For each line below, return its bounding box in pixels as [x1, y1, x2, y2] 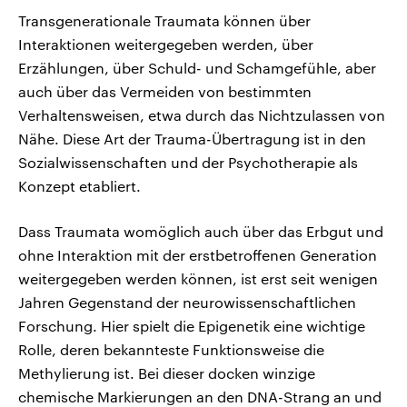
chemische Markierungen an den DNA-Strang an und [18, 387, 382, 405]
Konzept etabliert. [18, 176, 141, 194]
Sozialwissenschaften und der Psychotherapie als [18, 153, 358, 171]
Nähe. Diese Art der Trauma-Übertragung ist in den [18, 129, 366, 147]
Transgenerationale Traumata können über [18, 11, 311, 29]
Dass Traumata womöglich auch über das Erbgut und [18, 222, 383, 240]
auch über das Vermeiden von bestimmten [18, 82, 312, 100]
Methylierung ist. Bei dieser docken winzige [18, 363, 315, 382]
